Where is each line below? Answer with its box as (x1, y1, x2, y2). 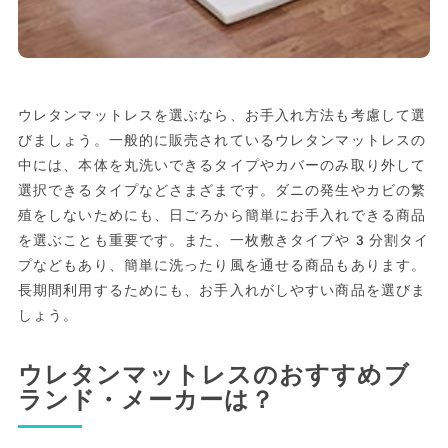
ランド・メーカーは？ (17, 386, 276, 415)
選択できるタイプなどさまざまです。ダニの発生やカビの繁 (17, 182, 427, 199)
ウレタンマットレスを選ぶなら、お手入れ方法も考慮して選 (17, 107, 427, 124)
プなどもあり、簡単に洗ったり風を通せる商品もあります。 (17, 257, 427, 274)
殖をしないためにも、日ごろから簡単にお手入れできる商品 (17, 207, 427, 224)
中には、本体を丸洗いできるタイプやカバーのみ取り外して (17, 157, 427, 174)
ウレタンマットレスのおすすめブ (17, 361, 410, 390)
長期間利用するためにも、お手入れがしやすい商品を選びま (17, 282, 427, 299)
